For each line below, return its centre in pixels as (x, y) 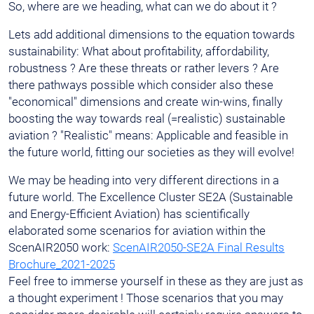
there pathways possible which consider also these (141, 85)
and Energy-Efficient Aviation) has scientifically (129, 214)
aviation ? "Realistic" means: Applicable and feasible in (148, 136)
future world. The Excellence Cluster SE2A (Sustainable (151, 197)
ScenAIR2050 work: (61, 248)
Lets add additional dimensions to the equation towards (152, 35)
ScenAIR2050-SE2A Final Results (199, 248)
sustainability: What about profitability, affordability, (139, 52)
